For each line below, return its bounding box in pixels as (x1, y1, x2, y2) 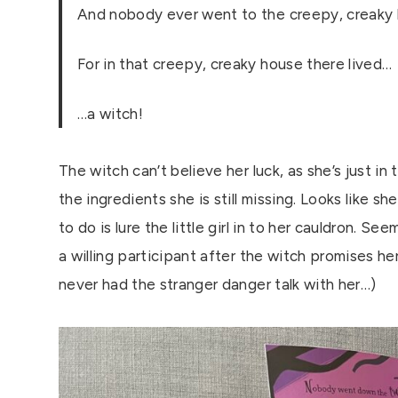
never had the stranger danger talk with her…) (59, 275, 377, 294)
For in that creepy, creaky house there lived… (77, 55, 393, 74)
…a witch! (77, 105, 144, 123)
